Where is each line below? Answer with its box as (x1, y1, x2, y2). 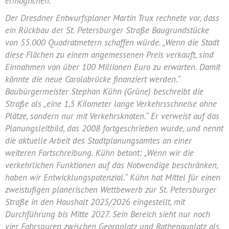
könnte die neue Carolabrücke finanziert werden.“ (5, 74, 180, 85)
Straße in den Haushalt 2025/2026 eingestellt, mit (5, 196, 185, 208)
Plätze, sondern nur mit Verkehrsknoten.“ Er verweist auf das (5, 110, 219, 122)
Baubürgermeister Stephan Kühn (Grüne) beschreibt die (5, 86, 203, 97)
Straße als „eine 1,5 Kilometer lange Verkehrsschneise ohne (5, 98, 217, 109)
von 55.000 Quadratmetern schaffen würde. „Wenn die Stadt (5, 37, 219, 48)
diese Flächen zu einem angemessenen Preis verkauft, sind (5, 49, 214, 60)
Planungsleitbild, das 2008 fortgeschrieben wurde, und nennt (5, 123, 223, 134)
